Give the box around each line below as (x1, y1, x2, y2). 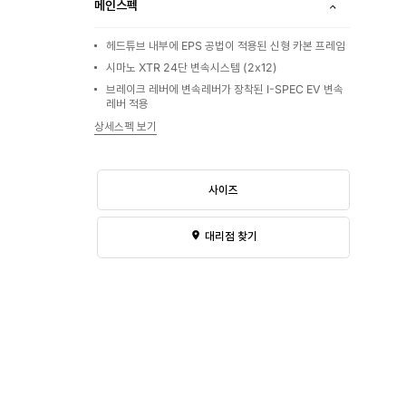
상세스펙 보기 (94, 120, 158, 134)
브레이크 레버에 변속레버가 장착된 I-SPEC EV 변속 (105, 82, 343, 96)
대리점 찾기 (202, 229, 258, 244)
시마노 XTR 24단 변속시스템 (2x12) (105, 60, 277, 74)
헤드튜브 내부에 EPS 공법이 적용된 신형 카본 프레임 (105, 39, 345, 53)
